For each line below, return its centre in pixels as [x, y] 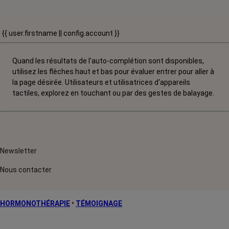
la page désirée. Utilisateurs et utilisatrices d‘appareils [101, 82]
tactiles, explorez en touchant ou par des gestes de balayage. [113, 93]
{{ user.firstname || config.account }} [61, 33]
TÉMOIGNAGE [99, 203]
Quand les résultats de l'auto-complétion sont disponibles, [108, 61]
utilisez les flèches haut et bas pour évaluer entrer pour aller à [113, 72]
